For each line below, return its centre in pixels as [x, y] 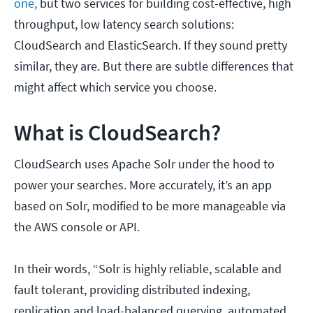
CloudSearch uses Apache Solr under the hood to [144, 164]
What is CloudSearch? [117, 133]
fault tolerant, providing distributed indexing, [132, 290]
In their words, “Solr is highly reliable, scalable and [148, 269]
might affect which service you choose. [115, 87]
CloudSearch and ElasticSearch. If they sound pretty [151, 45]
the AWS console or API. [77, 227]
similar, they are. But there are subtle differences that [154, 66]
